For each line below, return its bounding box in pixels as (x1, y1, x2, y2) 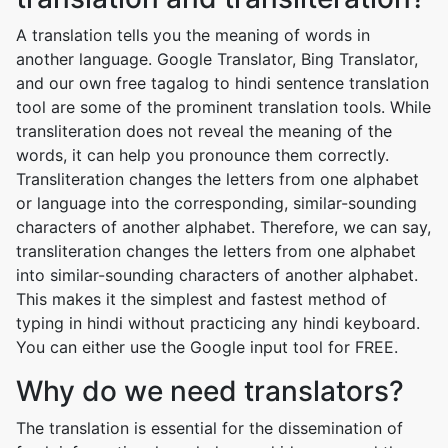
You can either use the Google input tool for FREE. (16, 337, 398, 357)
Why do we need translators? (16, 374, 404, 408)
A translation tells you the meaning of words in (16, 25, 370, 45)
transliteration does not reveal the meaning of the (16, 121, 392, 141)
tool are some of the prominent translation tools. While (16, 97, 431, 117)
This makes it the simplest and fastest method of (16, 289, 387, 309)
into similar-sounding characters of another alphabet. (16, 265, 418, 285)
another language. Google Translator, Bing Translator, (16, 49, 418, 69)
